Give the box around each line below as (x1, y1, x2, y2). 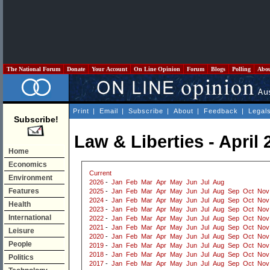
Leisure (8, 227, 34, 235)
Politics (8, 253, 34, 262)
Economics (8, 160, 47, 169)
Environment (8, 174, 52, 182)
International (8, 213, 51, 222)
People (8, 240, 32, 248)
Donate (65, 66, 87, 72)
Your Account (90, 66, 129, 72)
